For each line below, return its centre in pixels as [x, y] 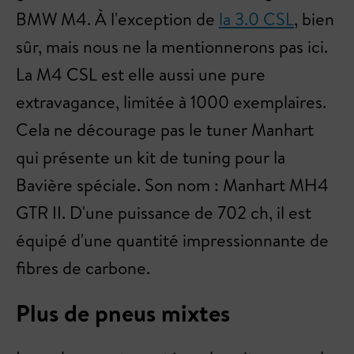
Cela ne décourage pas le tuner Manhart [165, 130]
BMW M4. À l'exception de [117, 19]
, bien [314, 19]
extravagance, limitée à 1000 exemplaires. [171, 102]
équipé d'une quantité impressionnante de [172, 240]
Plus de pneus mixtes [123, 313]
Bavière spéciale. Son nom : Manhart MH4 [172, 185]
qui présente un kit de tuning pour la [151, 157]
